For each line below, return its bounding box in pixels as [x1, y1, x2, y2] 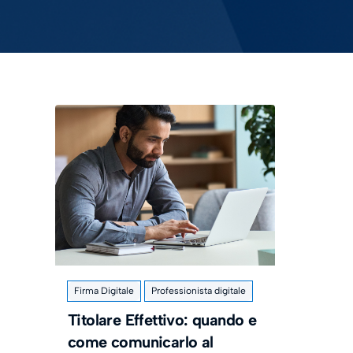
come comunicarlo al [68, 333, 214, 351]
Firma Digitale [74, 285, 134, 296]
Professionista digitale [151, 285, 246, 296]
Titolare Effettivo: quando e [68, 310, 257, 329]
